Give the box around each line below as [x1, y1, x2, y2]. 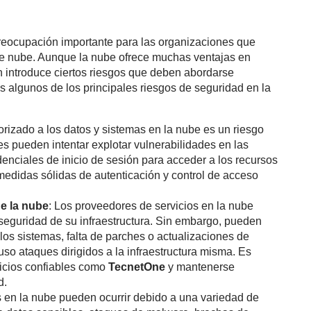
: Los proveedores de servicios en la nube [49, 200, 253, 212]
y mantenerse [168, 261, 235, 273]
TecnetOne [108, 261, 168, 273]
